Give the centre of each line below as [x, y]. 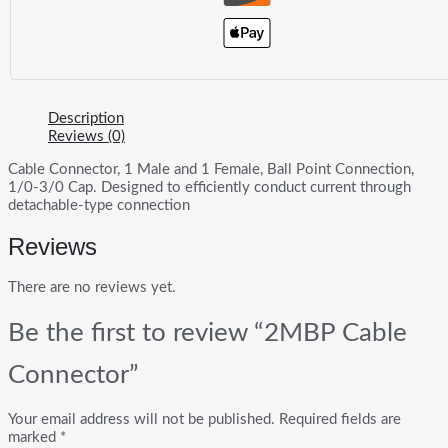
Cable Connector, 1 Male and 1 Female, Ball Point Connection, [211, 169]
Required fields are [340, 419]
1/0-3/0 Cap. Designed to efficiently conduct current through [209, 187]
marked [34, 437]
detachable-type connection [99, 205]
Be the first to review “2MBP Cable [207, 332]
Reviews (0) [86, 136]
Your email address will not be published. [141, 419]
